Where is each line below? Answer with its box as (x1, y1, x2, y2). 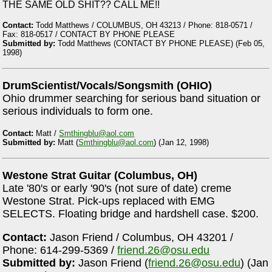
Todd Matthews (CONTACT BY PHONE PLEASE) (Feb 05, (55, 39, 265, 49)
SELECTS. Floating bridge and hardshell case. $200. (2, 208, 259, 220)
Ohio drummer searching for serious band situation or (2, 92, 261, 105)
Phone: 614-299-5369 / (2, 243, 118, 256)
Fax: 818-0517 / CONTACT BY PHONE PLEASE (2, 30, 175, 39)
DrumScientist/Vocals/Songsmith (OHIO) (2, 80, 212, 92)
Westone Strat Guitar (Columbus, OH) (2, 169, 198, 182)
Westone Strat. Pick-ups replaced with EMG (2, 195, 216, 208)
